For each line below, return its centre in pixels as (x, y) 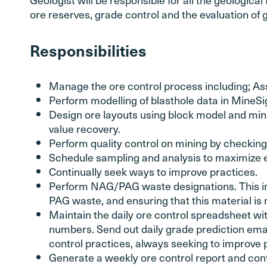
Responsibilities (88, 50)
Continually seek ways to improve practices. (153, 171)
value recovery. (85, 128)
